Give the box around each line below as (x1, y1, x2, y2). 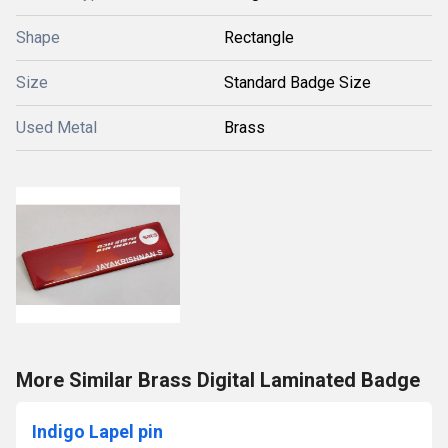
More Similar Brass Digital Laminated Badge (16, 368, 420, 392)
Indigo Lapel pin (32, 421, 163, 442)
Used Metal (16, 118, 97, 137)
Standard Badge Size (224, 73, 371, 92)
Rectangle (224, 28, 294, 47)
